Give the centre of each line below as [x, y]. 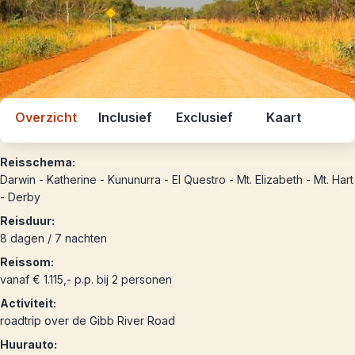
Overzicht [46, 117]
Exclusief [204, 117]
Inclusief [125, 117]
